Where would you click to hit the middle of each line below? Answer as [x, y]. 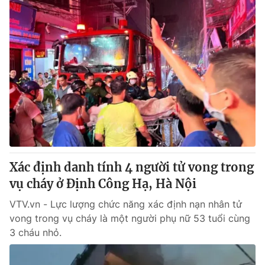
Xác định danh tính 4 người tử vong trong [132, 167]
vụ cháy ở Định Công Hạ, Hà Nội [103, 184]
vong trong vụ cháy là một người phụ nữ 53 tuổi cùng [130, 218]
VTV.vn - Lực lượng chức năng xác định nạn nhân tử [126, 204]
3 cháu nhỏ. [35, 232]
